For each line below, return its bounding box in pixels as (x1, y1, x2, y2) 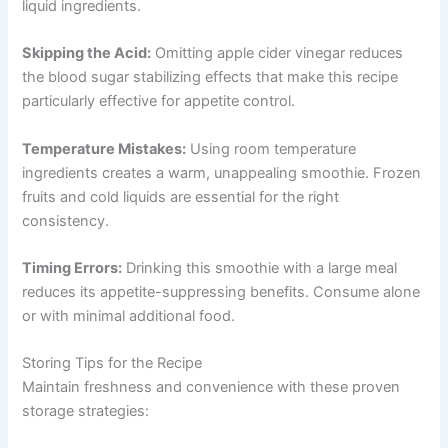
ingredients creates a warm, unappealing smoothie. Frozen (22, 163, 422, 182)
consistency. (22, 211, 110, 230)
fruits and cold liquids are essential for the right (22, 187, 340, 206)
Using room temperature (186, 139, 357, 158)
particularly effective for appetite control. (22, 92, 296, 111)
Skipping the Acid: (22, 44, 152, 63)
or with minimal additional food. (22, 306, 236, 325)
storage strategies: (22, 402, 150, 421)
